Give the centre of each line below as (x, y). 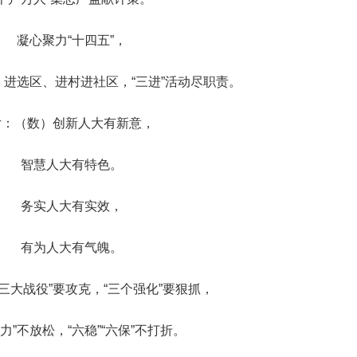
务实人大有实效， (72, 206)
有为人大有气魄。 (72, 248)
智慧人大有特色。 (72, 165)
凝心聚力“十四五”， (72, 41)
